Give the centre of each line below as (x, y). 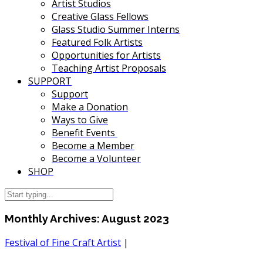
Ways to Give (80, 120)
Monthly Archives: (53, 219)
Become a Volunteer (96, 159)
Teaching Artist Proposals (109, 68)
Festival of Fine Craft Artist (63, 242)
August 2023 (135, 219)
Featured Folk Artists (97, 43)
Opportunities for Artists (106, 55)
